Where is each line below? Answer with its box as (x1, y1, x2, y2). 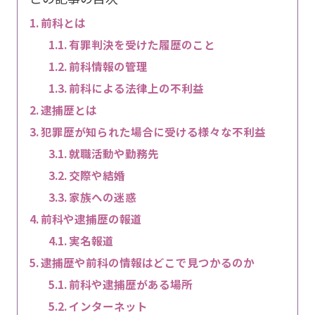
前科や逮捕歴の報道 (40, 211, 142, 227)
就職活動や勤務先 (69, 146, 160, 162)
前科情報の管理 (69, 58, 148, 75)
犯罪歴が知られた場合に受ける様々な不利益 (40, 124, 266, 140)
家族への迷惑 (69, 189, 137, 205)
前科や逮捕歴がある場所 (69, 276, 193, 292)
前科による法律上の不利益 (69, 80, 205, 96)
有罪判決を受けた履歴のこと (69, 37, 216, 53)
